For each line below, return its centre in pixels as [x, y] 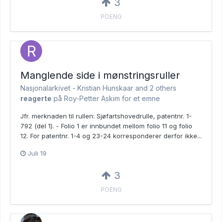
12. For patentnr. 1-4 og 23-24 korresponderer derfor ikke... [111, 136]
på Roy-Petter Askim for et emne [106, 98]
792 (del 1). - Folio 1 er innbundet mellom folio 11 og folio [106, 126]
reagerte [36, 98]
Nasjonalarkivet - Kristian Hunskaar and [85, 88]
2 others [163, 88]
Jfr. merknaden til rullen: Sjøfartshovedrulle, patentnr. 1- [106, 116]
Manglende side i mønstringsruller [100, 75]
